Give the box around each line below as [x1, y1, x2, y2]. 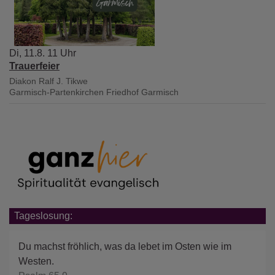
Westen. [18, 255, 54, 266]
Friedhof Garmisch [106, 87, 179, 97]
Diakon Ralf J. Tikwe [9, 76, 88, 86]
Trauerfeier [9, 60, 60, 71]
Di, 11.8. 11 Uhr [9, 47, 76, 58]
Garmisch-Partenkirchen [9, 87, 104, 97]
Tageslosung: [14, 211, 72, 222]
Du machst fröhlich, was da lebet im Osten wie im [18, 241, 231, 252]
